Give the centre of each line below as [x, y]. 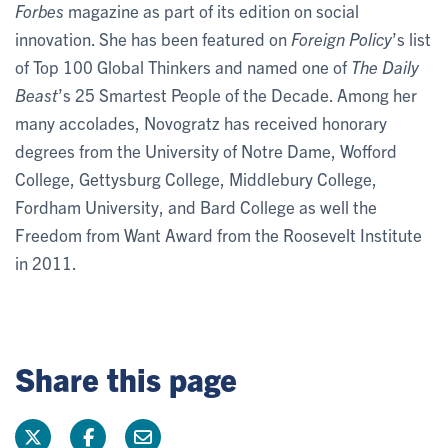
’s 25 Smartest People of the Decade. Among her [237, 94]
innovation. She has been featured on [153, 38]
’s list [411, 38]
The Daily [385, 66]
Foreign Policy [341, 38]
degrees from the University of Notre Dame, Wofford [206, 150]
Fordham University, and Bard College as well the [196, 206]
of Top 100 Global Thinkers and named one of [183, 66]
